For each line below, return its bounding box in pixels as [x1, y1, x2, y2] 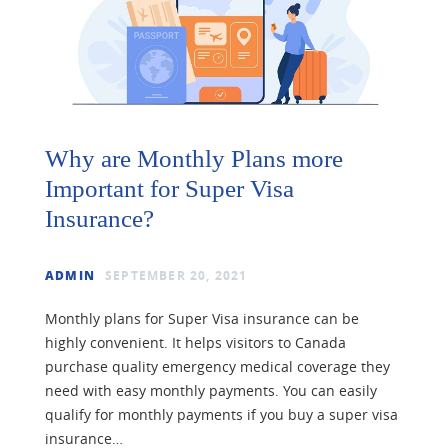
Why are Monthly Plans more [45, 145, 343, 173]
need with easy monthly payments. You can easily [45, 381, 377, 401]
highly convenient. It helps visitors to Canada [45, 333, 346, 353]
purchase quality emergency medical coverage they [45, 357, 390, 377]
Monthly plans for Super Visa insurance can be [45, 309, 359, 329]
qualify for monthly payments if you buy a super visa [45, 405, 398, 425]
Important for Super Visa [45, 175, 294, 203]
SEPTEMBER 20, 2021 [105, 267, 248, 285]
